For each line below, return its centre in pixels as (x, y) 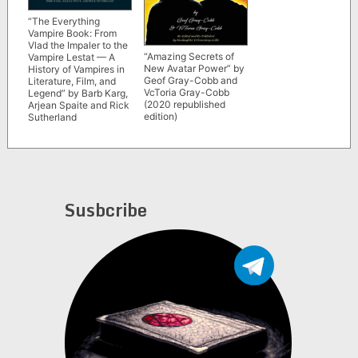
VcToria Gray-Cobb (186, 93)
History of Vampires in (76, 70)
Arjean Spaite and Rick (78, 105)
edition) (160, 117)
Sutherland (52, 117)
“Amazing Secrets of (189, 57)
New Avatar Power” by (194, 69)
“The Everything (64, 22)
